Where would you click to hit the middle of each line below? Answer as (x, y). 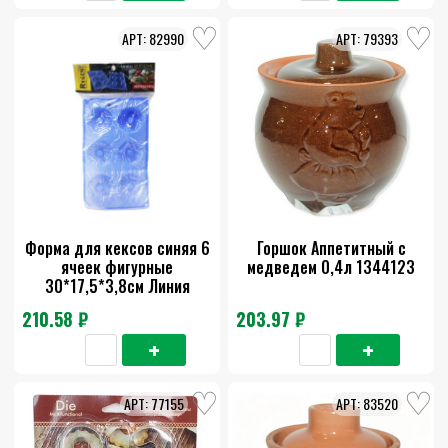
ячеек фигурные (117, 267)
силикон (117, 305)
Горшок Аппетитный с (331, 248)
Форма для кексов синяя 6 (117, 248)
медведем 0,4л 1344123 (331, 267)
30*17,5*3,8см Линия (117, 286)
